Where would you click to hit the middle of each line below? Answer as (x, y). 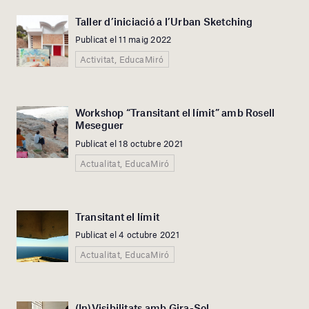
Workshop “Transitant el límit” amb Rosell (175, 113)
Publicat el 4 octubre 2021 (127, 235)
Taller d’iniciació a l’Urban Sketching (164, 21)
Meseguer (99, 125)
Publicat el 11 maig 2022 (123, 40)
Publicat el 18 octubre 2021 (129, 143)
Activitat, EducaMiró (122, 60)
